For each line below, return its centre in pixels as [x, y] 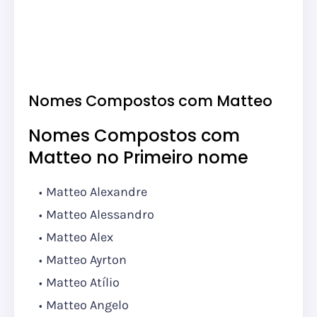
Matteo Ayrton [88, 260]
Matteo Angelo [87, 305]
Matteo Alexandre [97, 192]
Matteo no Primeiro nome [138, 158]
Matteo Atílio [83, 283]
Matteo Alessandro [100, 215]
